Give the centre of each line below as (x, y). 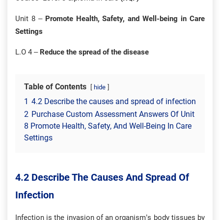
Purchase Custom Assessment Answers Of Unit (113, 114)
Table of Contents (55, 87)
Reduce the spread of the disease (94, 52)
